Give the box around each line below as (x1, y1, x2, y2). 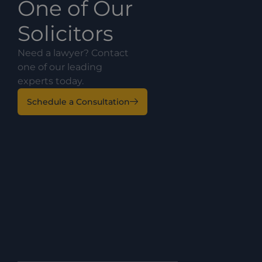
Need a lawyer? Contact (18, 47, 129, 58)
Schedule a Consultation (27, 96, 130, 107)
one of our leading (18, 61, 102, 73)
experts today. (18, 75, 84, 87)
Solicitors (18, 20, 113, 46)
